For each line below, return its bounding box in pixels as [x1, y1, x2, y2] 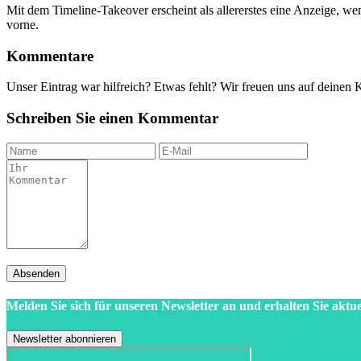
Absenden [13, 267, 60, 280]
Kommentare [6, 47, 93, 64]
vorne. [6, 17, 39, 31]
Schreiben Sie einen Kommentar [6, 109, 218, 127]
